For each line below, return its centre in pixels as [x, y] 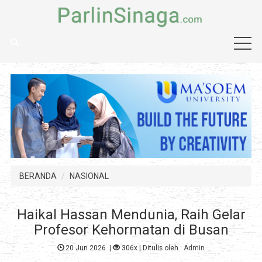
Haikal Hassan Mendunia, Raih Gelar [131, 214]
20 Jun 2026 [86, 248]
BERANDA [38, 176]
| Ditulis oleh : [161, 248]
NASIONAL [89, 176]
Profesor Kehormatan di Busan [131, 230]
